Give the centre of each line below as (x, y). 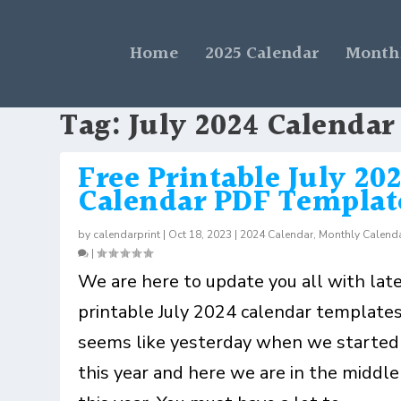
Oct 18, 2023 (200, 234)
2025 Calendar (262, 54)
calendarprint (127, 234)
